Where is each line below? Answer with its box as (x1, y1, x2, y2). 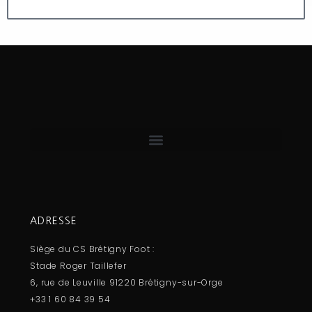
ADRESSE (30, 216, 77, 226)
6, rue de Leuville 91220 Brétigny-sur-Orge (30, 276, 224, 289)
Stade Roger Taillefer (30, 260, 127, 272)
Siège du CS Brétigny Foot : (30, 243, 155, 256)
